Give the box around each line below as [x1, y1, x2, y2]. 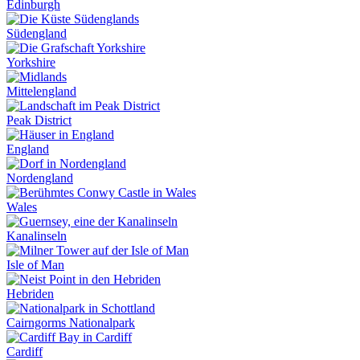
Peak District [6, 113, 72, 127]
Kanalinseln [6, 229, 67, 243]
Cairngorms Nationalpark [6, 316, 135, 329]
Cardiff [6, 345, 43, 358]
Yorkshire [6, 55, 55, 69]
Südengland [6, 27, 67, 40]
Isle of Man [6, 258, 64, 272]
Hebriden [6, 287, 54, 301]
